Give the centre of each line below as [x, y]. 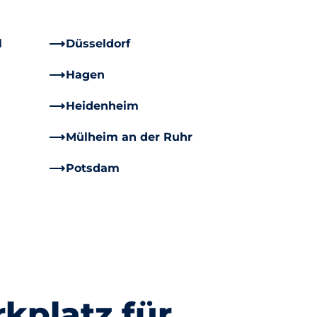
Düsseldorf [98, 44]
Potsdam [92, 168]
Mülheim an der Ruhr [129, 137]
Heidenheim [102, 106]
